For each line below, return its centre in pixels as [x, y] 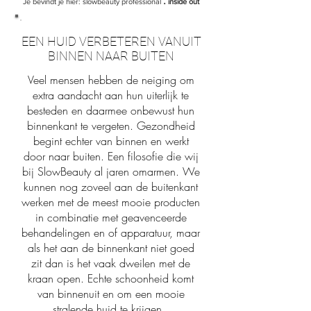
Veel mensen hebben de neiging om [111, 80]
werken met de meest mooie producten [111, 202]
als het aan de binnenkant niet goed [111, 248]
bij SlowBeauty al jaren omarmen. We [111, 172]
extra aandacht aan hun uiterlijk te [111, 95]
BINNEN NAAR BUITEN [111, 56]
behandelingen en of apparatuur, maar [111, 233]
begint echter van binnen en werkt [111, 141]
